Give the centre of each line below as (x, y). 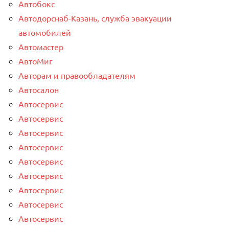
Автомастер (41, 47)
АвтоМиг (36, 61)
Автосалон (39, 90)
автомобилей (45, 32)
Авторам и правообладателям (77, 75)
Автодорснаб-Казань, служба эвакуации (95, 18)
